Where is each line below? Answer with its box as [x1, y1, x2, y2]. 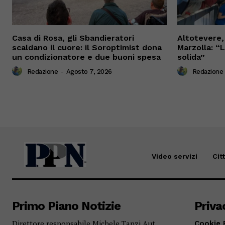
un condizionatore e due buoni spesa [12, 52, 161, 62]
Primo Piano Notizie [12, 198, 121, 213]
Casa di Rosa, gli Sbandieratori [12, 33, 134, 43]
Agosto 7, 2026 [66, 67, 112, 75]
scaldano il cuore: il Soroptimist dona [12, 42, 162, 52]
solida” [177, 52, 205, 62]
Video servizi [151, 152, 197, 160]
